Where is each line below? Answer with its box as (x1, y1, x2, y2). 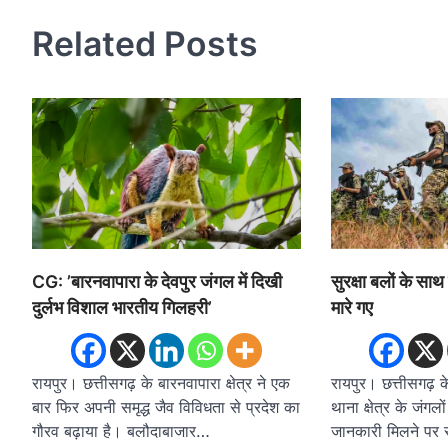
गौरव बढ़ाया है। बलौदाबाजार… (32, 420, 210, 441)
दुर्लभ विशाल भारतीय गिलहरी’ (32, 296, 212, 318)
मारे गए (330, 296, 373, 318)
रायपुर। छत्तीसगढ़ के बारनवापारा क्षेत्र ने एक (32, 372, 290, 393)
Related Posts (32, 22, 258, 64)
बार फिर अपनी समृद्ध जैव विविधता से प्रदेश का (32, 396, 300, 417)
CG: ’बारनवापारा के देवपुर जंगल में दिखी (32, 270, 282, 292)
